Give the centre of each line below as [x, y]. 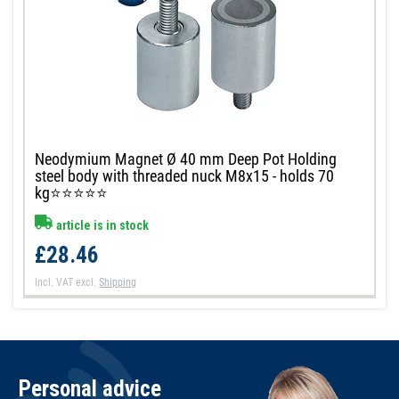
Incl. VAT [54, 282]
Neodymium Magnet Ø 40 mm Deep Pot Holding [186, 159]
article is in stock [102, 225]
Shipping [118, 282]
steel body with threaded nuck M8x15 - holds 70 [185, 175]
